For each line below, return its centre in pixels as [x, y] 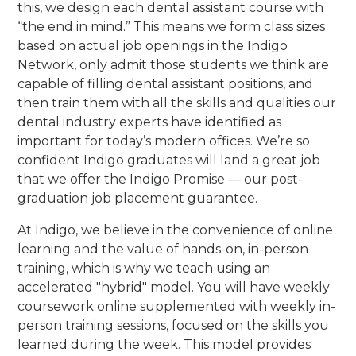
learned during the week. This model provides [164, 344]
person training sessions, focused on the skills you [174, 325]
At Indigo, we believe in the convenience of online [176, 230]
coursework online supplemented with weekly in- [177, 306]
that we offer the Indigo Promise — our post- [161, 179]
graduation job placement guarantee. [138, 198]
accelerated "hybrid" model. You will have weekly [174, 287]
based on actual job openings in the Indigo [153, 45]
